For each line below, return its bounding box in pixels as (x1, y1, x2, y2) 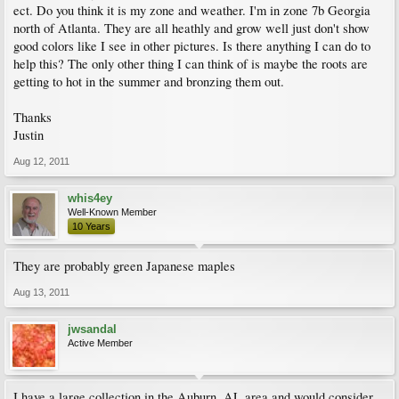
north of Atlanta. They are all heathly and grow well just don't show (13, 20, 370, 37)
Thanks (13, 109, 52, 126)
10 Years (72, 221, 110, 232)
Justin (13, 126, 44, 143)
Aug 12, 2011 (13, 156, 69, 167)
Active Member (68, 338, 133, 348)
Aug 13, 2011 (13, 287, 69, 297)
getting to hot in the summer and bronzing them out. (13, 73, 284, 90)
